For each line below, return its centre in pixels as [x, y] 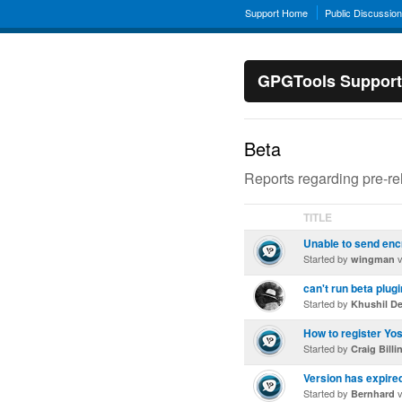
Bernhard [373, 393]
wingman [373, 259]
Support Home [276, 13]
